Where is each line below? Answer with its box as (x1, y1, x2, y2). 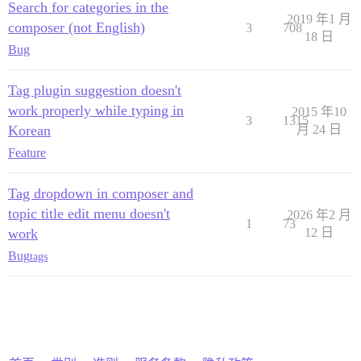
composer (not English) (8, 19, 145, 36)
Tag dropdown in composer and (8, 185, 193, 202)
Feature (8, 146, 46, 160)
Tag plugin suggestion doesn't (8, 82, 181, 99)
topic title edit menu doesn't (8, 205, 170, 222)
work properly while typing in (8, 102, 184, 119)
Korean (8, 122, 51, 139)
